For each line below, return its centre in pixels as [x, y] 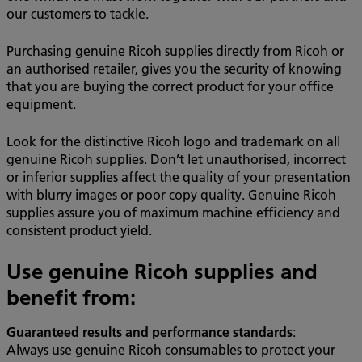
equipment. [43, 104]
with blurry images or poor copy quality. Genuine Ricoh [171, 194]
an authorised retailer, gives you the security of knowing [174, 68]
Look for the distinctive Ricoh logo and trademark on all [173, 141]
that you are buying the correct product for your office [170, 86]
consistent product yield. [79, 230]
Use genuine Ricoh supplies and [162, 271]
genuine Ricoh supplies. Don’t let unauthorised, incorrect [176, 159]
